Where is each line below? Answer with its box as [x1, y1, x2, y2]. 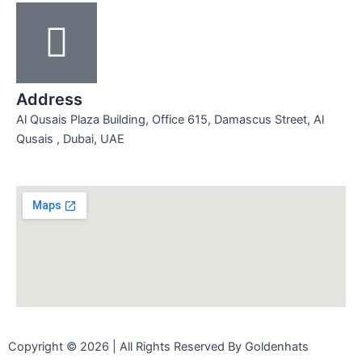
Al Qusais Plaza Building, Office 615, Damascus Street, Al [16, 112, 324, 128]
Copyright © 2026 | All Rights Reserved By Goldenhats [8, 339, 309, 354]
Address [16, 90, 82, 110]
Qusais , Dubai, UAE [16, 132, 124, 147]
